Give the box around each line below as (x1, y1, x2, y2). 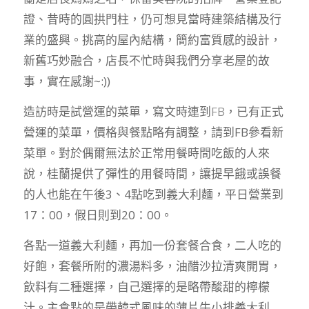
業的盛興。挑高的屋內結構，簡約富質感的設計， (23, 31, 281, 48)
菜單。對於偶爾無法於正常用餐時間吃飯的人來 (23, 145, 270, 161)
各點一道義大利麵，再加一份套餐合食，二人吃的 (23, 237, 281, 254)
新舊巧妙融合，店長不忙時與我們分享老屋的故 (23, 52, 270, 68)
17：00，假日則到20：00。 (23, 207, 172, 223)
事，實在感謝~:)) (23, 72, 110, 89)
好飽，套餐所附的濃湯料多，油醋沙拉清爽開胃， (23, 258, 281, 275)
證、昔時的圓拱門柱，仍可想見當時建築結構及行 (23, 10, 281, 27)
